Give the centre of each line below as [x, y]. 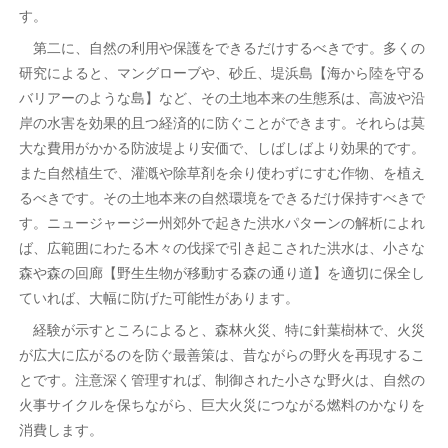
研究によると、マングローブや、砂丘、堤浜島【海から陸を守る [221, 71]
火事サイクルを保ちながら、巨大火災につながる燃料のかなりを [221, 403]
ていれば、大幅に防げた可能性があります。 [158, 296]
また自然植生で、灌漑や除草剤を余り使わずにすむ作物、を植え [221, 171]
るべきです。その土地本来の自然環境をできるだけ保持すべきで [221, 196]
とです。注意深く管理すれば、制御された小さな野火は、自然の [221, 378]
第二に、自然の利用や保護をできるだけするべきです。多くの [221, 46]
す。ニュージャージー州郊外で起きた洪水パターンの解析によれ [221, 221]
